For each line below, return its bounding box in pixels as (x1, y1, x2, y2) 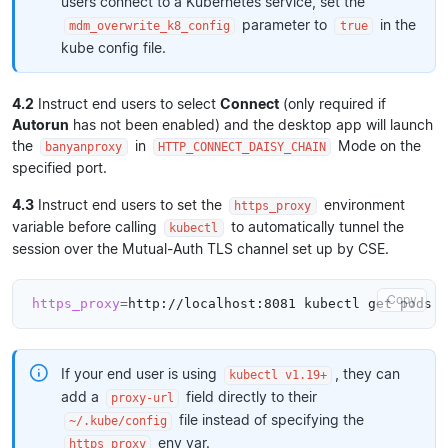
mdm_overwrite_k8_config (69, 18, 230, 33)
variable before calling (12, 217, 161, 235)
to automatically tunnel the (226, 217, 404, 235)
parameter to (238, 15, 332, 33)
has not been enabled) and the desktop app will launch (69, 115, 433, 133)
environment (319, 195, 405, 213)
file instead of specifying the (175, 411, 365, 429)
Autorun (12, 115, 69, 133)
